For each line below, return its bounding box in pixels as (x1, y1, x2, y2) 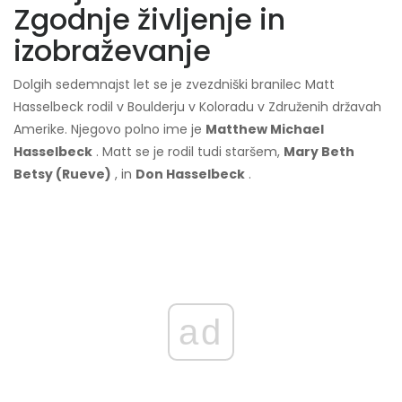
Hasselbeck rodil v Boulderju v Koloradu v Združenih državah (13, 98, 381, 117)
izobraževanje (13, 31, 211, 72)
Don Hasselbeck (135, 165, 245, 184)
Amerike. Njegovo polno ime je (13, 120, 205, 139)
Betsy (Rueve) (13, 165, 111, 184)
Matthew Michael (205, 120, 324, 139)
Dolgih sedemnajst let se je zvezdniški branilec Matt (13, 75, 335, 94)
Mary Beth (284, 143, 354, 162)
